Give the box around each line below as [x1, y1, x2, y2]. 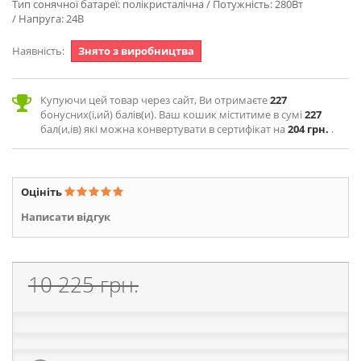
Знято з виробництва [78, 44, 194, 58]
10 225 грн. [28, 270, 139, 299]
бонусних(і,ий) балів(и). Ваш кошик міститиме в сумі [40, 107, 305, 122]
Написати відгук [21, 210, 110, 224]
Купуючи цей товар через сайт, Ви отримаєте [40, 93, 270, 107]
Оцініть [21, 185, 64, 199]
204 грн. [288, 122, 329, 136]
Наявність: [12, 44, 64, 58]
